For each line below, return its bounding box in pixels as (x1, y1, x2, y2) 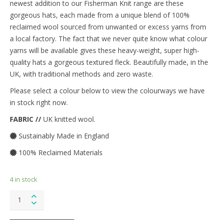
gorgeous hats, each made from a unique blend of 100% (10, 10, 190, 20)
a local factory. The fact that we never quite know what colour (10, 33, 207, 43)
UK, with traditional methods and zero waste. (10, 69, 153, 79)
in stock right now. (10, 97, 68, 107)
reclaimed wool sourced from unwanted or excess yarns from (10, 22, 206, 31)
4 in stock (10, 174, 37, 184)
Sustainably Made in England (17, 131, 109, 140)
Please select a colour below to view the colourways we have (10, 85, 205, 95)
